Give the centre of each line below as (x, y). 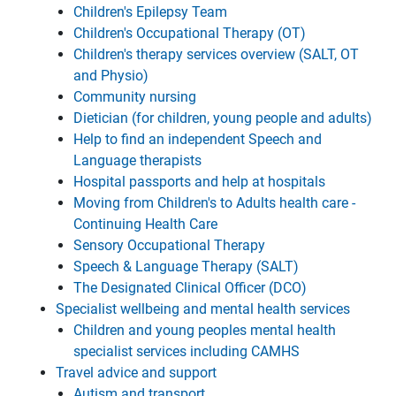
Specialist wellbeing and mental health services (203, 309)
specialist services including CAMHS (187, 351)
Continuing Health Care (145, 224)
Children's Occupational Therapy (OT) (190, 33)
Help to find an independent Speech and (198, 139)
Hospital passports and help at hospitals (199, 182)
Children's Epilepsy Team (150, 12)
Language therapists (137, 160)
